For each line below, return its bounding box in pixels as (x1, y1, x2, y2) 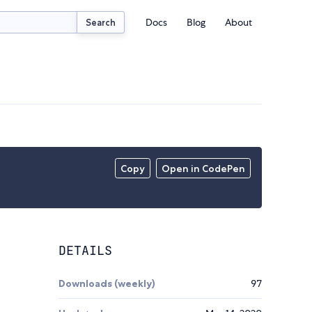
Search (86, 16, 116, 28)
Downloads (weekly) (58, 277, 155, 290)
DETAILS (58, 242, 112, 259)
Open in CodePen (162, 162, 246, 175)
